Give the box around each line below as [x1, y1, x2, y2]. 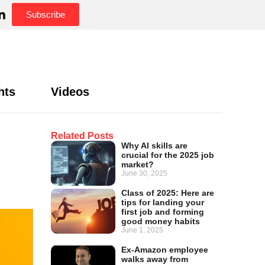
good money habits [121, 216, 201, 227]
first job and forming [121, 207, 205, 217]
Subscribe [26, 9, 65, 20]
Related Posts [51, 131, 114, 141]
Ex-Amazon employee [121, 245, 209, 255]
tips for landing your [121, 198, 205, 208]
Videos [50, 85, 89, 98]
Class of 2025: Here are [121, 188, 215, 198]
